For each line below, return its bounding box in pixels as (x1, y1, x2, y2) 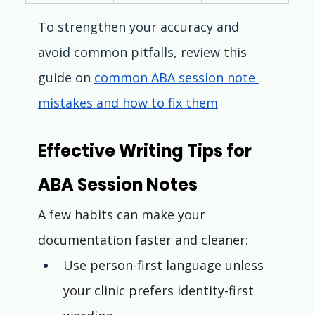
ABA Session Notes (37, 173, 198, 197)
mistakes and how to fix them (37, 94, 218, 112)
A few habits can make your (37, 206, 209, 224)
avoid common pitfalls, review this (37, 44, 250, 61)
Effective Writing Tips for (37, 139, 255, 163)
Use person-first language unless (63, 257, 267, 274)
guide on (37, 69, 94, 86)
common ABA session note (94, 69, 259, 86)
